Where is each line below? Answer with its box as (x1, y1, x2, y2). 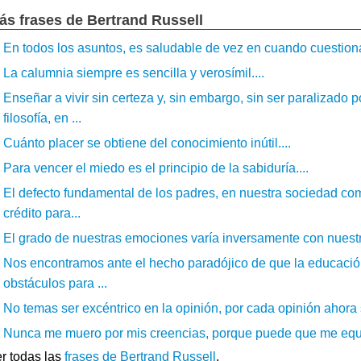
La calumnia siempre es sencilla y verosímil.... (3, 66, 264, 80)
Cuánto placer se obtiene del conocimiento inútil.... (3, 136, 291, 150)
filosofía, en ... (3, 111, 81, 125)
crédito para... (3, 206, 81, 220)
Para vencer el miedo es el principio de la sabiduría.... (3, 161, 309, 175)
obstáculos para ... (3, 276, 107, 290)
